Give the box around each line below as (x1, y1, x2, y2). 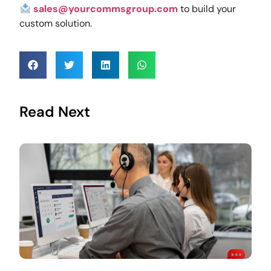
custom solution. (19, 17, 93, 30)
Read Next (19, 102, 91, 121)
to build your (177, 2, 236, 16)
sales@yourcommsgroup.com (33, 2, 178, 16)
